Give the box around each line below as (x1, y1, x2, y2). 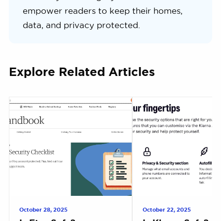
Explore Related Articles (8, 65, 155, 79)
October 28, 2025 (19, 207, 68, 213)
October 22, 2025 (142, 207, 191, 213)
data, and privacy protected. (22, 21, 140, 30)
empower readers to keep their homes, (22, 6, 183, 16)
